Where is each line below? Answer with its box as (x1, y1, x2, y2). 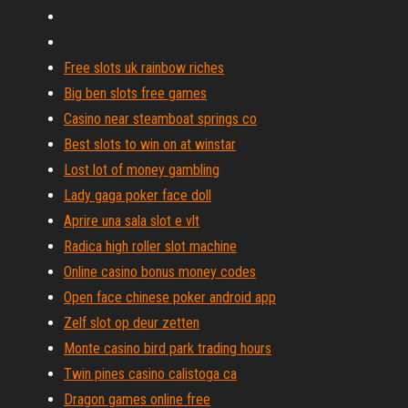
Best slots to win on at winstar (64, 136, 236, 153)
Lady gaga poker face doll (64, 187, 211, 204)
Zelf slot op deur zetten (64, 314, 199, 331)
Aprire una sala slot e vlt (64, 212, 199, 229)
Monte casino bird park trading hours (64, 340, 271, 357)
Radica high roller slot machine (64, 238, 237, 255)
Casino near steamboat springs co (64, 110, 257, 127)
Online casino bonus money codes (64, 263, 256, 280)
